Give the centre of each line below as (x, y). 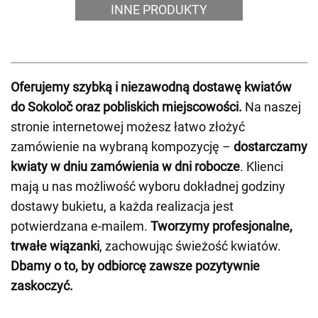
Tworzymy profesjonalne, (221, 226)
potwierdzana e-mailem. (81, 226)
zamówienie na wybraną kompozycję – (122, 147)
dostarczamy (270, 147)
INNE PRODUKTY (159, 10)
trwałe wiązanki (55, 246)
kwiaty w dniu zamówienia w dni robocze (125, 166)
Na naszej (272, 107)
